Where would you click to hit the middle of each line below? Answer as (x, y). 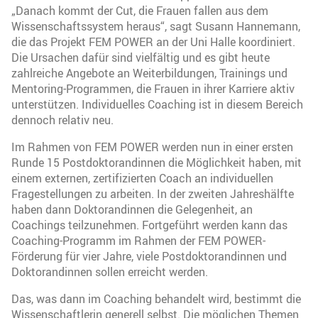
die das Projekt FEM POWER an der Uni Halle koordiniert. (153, 42)
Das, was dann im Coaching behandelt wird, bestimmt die (156, 298)
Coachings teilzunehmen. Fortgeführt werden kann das (149, 225)
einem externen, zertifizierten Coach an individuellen (142, 178)
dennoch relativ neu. (62, 120)
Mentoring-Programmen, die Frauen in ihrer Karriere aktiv (153, 88)
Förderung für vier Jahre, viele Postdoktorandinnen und (149, 256)
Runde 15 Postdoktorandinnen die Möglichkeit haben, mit (157, 162)
